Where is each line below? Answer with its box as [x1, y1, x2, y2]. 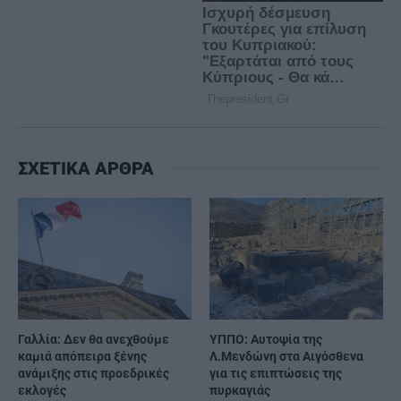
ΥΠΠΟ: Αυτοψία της [209, 331, 322, 346]
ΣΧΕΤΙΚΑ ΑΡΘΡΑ [18, 157, 154, 179]
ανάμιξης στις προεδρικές [18, 365, 169, 380]
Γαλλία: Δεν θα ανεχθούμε [18, 331, 169, 346]
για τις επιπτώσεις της [209, 365, 342, 380]
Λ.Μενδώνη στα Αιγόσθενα [209, 348, 363, 363]
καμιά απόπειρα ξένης [18, 348, 147, 363]
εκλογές [18, 382, 66, 397]
